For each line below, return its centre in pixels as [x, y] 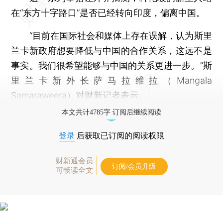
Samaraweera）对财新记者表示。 [79, 95]
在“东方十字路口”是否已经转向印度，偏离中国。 [108, 12]
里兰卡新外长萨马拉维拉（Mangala [111, 80]
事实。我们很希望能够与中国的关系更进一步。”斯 [111, 65]
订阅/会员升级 [134, 166]
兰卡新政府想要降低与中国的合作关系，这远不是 [111, 50]
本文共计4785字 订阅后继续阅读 [111, 112]
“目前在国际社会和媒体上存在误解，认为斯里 [111, 35]
